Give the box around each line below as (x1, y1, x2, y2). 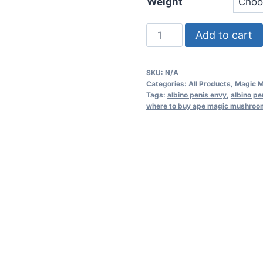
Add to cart (195, 29, 252, 42)
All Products (188, 79, 231, 89)
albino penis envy (167, 90, 227, 100)
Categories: (146, 79, 188, 89)
